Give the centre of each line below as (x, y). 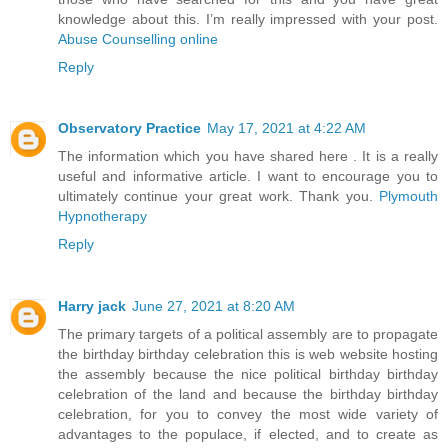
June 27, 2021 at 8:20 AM (213, 306)
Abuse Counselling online (138, 38)
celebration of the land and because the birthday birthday (248, 394)
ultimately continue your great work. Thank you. (218, 196)
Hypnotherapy (102, 216)
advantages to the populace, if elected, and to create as (248, 434)
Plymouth (408, 196)
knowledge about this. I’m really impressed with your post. (248, 18)
